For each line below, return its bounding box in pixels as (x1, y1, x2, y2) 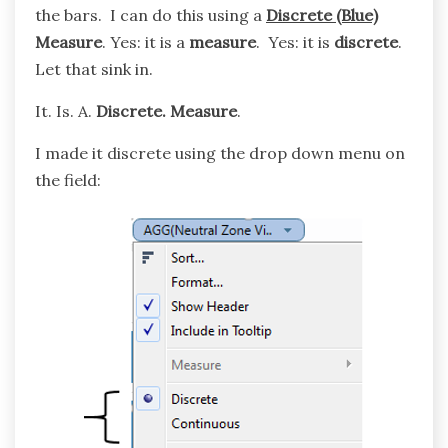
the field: (35, 170, 101, 191)
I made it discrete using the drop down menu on (35, 143, 405, 164)
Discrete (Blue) (266, 5, 378, 26)
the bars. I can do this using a (35, 5, 266, 26)
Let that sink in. (35, 59, 153, 80)
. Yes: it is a (102, 32, 189, 53)
